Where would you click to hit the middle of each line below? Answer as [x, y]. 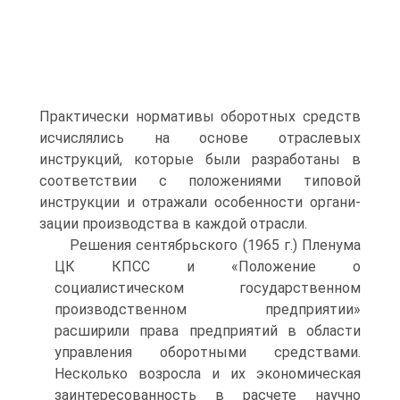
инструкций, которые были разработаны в [200, 159]
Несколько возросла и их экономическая [208, 374]
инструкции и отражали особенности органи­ [200, 202]
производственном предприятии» [208, 309]
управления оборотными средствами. [208, 352]
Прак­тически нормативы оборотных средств [200, 117]
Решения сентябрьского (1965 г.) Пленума [215, 245]
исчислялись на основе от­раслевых [200, 138]
